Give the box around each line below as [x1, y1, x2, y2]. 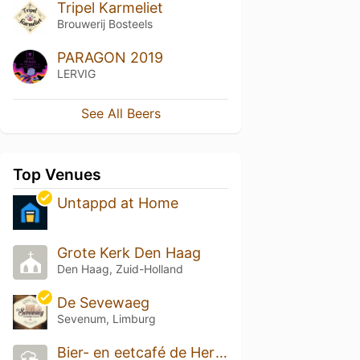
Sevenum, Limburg [56, 312, 156, 326]
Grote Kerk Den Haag [56, 244, 201, 262]
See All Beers [80, 105, 161, 122]
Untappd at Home [56, 194, 178, 212]
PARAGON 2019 [56, 48, 163, 66]
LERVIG [56, 66, 96, 80]
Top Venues [13, 165, 101, 185]
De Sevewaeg [56, 294, 149, 312]
